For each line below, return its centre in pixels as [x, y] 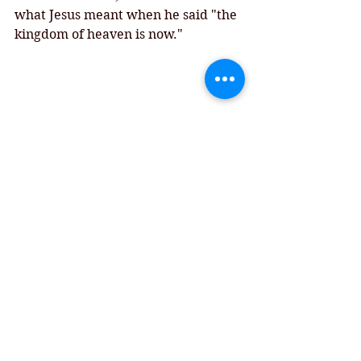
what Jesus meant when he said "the [127, 15]
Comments [46, 345]
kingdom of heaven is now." [99, 34]
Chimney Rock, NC [71, 201]
